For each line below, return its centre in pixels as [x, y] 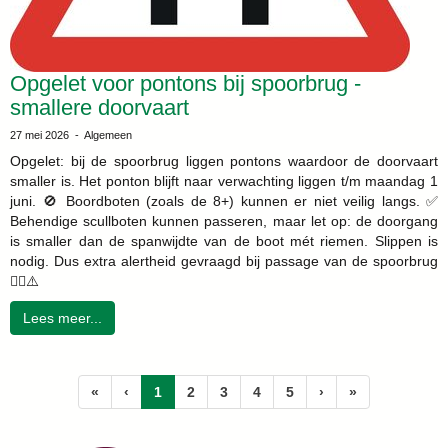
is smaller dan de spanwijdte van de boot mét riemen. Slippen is [224, 241]
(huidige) [192, 391]
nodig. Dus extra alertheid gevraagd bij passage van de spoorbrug [224, 261]
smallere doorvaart [99, 107]
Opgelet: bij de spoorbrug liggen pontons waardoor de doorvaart [224, 161]
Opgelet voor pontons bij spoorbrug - [185, 83]
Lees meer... [62, 318]
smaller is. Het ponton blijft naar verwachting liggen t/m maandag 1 [224, 181]
